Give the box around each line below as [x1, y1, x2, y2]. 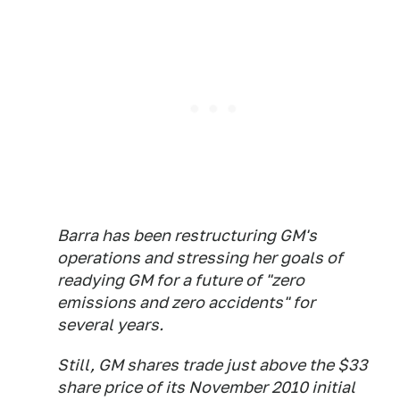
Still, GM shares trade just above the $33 [57, 355, 368, 375]
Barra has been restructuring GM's [57, 226, 317, 246]
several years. [57, 315, 163, 335]
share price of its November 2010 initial [57, 378, 355, 397]
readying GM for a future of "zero [57, 271, 304, 290]
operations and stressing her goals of [57, 248, 343, 268]
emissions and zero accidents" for [57, 293, 315, 312]
